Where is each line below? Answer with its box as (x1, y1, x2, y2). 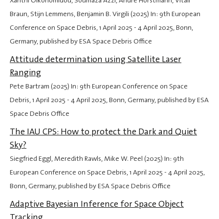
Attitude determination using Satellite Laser (10, 53, 181, 66)
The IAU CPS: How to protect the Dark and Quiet (10, 126, 197, 138)
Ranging (10, 66, 41, 79)
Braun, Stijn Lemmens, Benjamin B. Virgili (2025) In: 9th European (10, 9, 200, 19)
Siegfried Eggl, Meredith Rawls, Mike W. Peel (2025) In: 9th (10, 154, 184, 164)
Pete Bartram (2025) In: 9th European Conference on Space (10, 82, 188, 91)
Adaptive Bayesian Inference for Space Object (10, 198, 184, 210)
